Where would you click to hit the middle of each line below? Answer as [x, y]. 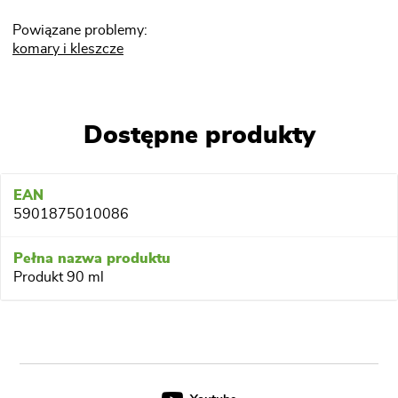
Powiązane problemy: [80, 31]
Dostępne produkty [199, 136]
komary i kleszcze [68, 49]
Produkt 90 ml [59, 278]
